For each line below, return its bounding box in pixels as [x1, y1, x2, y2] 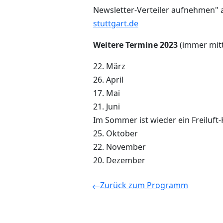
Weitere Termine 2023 [93, 39, 180, 51]
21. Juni [93, 101, 120, 112]
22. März [93, 61, 125, 72]
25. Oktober [93, 128, 138, 139]
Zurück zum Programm [100, 180, 188, 191]
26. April [93, 74, 123, 86]
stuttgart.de [93, 18, 138, 29]
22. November [93, 141, 146, 153]
